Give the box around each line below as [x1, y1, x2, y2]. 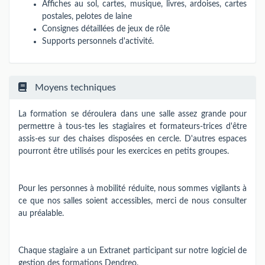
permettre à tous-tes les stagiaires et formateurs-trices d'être [18, 122, 247, 131]
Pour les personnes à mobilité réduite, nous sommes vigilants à [18, 185, 247, 193]
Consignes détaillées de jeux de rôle [42, 24, 170, 33]
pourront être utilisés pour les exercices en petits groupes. [18, 147, 229, 156]
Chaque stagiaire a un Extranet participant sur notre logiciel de [18, 247, 247, 255]
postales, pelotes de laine [42, 12, 132, 21]
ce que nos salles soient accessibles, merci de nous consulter [18, 197, 247, 205]
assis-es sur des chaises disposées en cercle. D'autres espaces [18, 135, 247, 143]
